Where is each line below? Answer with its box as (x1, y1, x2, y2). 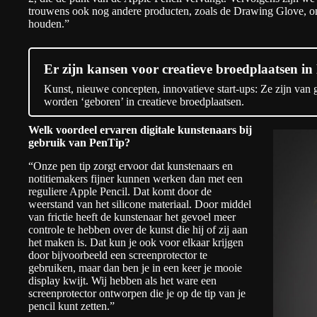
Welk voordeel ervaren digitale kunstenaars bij (28, 123, 252, 136)
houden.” (28, 17, 72, 30)
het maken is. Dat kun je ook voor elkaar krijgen (28, 236, 243, 248)
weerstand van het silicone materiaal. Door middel (28, 197, 251, 210)
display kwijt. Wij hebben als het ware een (28, 274, 217, 287)
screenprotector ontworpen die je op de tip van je (28, 287, 246, 299)
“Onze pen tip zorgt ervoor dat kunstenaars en (28, 159, 233, 172)
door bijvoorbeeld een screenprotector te (28, 248, 207, 261)
